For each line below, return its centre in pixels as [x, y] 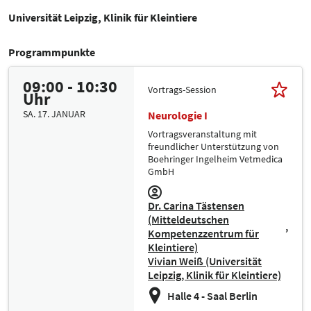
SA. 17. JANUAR [54, 114]
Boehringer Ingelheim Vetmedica [215, 159]
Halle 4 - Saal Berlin [212, 296]
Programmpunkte [52, 52]
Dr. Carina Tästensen [196, 206]
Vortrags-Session [182, 89]
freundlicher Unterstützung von [213, 147]
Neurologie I [178, 116]
